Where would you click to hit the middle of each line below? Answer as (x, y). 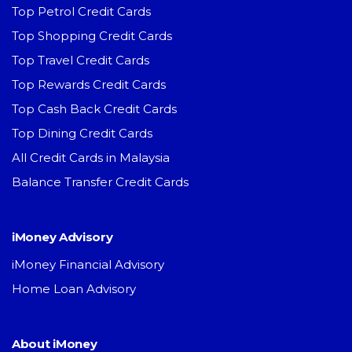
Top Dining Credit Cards (82, 134)
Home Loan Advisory (74, 289)
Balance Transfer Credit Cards (100, 182)
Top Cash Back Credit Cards (94, 109)
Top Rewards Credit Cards (89, 85)
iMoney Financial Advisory (88, 265)
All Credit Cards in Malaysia (91, 158)
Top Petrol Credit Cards (81, 12)
